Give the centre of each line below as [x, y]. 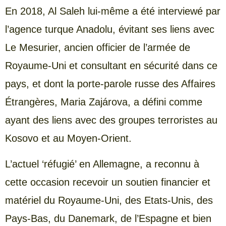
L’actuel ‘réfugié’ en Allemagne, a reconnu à [102, 164]
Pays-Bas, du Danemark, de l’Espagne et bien [108, 218]
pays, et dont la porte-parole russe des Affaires [110, 84]
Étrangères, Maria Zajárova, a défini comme [104, 102]
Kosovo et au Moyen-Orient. [68, 138]
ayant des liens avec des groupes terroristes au [111, 120]
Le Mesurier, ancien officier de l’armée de [98, 48]
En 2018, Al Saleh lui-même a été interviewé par [113, 11]
